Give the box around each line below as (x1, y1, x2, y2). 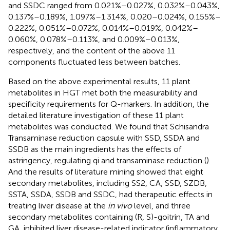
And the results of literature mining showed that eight (8, 167, 203, 177)
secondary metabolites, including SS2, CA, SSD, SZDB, (8, 178, 207, 188)
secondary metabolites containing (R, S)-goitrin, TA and (8, 212, 209, 222)
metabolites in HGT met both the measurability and (8, 88, 197, 98)
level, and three (132, 201, 190, 211)
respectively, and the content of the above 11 (8, 46, 175, 56)
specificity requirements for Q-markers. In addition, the (8, 99, 209, 109)
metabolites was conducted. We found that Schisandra (8, 122, 209, 132)
